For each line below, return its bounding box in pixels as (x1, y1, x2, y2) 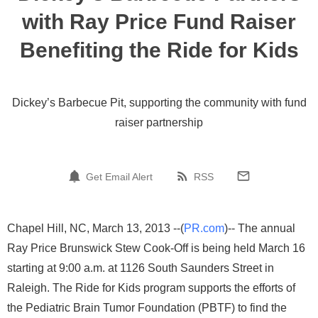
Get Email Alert (86, 170, 153, 182)
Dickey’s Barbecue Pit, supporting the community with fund (11, 97, 307, 109)
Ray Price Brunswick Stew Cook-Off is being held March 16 (7, 242, 305, 254)
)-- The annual (224, 222, 295, 234)
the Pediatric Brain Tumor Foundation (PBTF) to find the (7, 302, 287, 314)
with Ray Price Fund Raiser (22, 10, 296, 33)
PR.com (184, 222, 224, 234)
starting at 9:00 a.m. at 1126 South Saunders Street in (7, 262, 274, 274)
